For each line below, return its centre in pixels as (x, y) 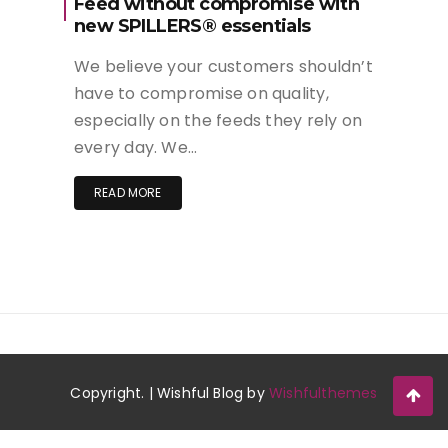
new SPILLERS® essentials (192, 26)
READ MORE (128, 193)
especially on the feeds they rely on (218, 121)
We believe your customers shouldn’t (223, 67)
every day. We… (136, 148)
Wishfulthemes (323, 393)
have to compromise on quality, (201, 94)
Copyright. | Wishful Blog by (170, 393)
